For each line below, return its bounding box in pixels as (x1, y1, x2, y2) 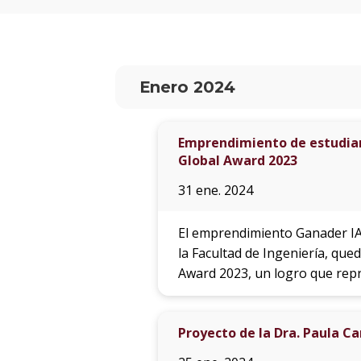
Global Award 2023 (177, 151, 297, 170)
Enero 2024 (139, 77, 235, 98)
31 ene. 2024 (177, 181, 253, 200)
